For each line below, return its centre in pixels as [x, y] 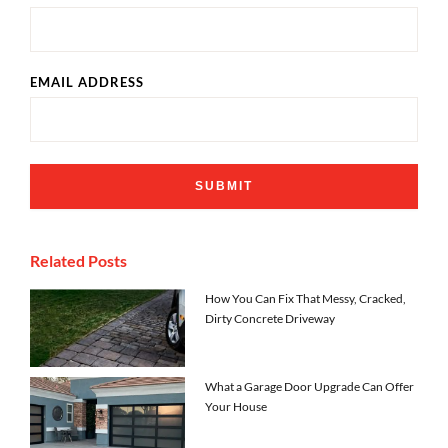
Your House [236, 406]
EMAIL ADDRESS [87, 81]
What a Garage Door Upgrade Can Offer [310, 386]
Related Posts [78, 260]
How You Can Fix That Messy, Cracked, [306, 298]
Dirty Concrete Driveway [270, 318]
